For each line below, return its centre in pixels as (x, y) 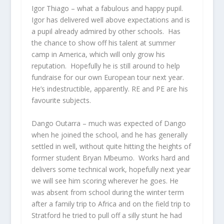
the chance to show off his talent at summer (103, 43)
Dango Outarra (56, 123)
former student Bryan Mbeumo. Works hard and (110, 157)
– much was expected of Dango (133, 123)
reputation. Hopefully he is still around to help (105, 66)
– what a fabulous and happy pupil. (127, 8)
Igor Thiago (50, 8)
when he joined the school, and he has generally (109, 134)
